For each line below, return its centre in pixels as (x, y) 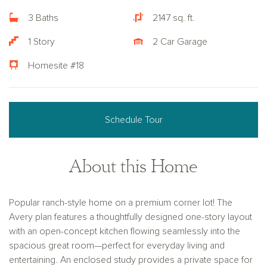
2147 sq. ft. (174, 18)
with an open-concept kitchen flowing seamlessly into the (125, 232)
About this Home (133, 167)
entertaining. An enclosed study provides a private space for (131, 260)
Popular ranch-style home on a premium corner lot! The (121, 203)
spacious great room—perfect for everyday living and (117, 246)
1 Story (41, 42)
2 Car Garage (180, 42)
